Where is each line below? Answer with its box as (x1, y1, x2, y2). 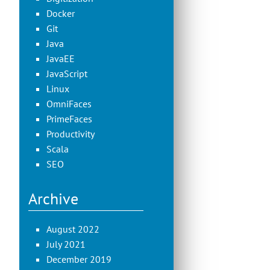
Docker (46, 7, 75, 19)
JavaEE (46, 52, 75, 64)
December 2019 (46, 253, 111, 265)
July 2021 (46, 238, 86, 250)
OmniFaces (46, 98, 92, 110)
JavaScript (46, 67, 87, 80)
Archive (28, 189, 78, 209)
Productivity (46, 128, 95, 140)
